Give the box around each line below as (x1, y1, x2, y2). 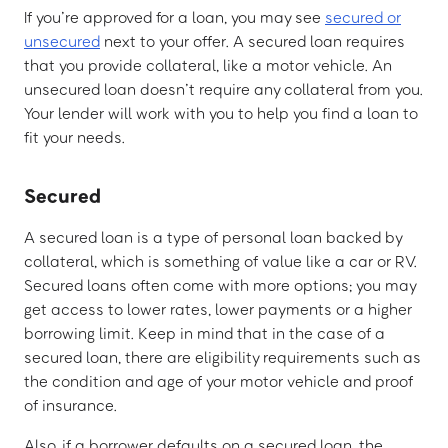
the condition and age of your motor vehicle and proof (24, 371, 413, 392)
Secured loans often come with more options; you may (24, 275, 416, 296)
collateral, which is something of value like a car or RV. (24, 251, 417, 272)
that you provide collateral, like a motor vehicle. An (24, 55, 392, 76)
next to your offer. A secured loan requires (100, 31, 405, 52)
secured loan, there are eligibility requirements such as (24, 347, 421, 368)
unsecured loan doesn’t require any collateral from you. (24, 79, 423, 100)
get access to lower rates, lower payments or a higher (24, 299, 412, 320)
